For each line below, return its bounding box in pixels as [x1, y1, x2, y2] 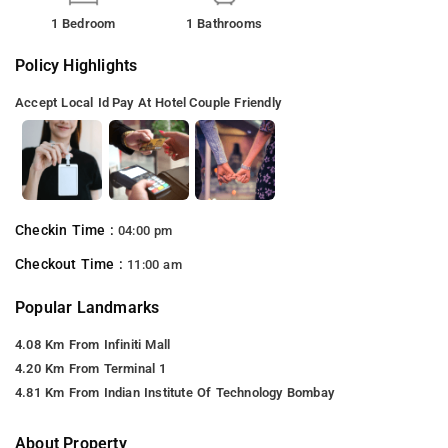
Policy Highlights [15, 55, 138, 75]
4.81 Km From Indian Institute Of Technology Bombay [15, 384, 334, 400]
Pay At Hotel [111, 94, 187, 110]
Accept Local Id [15, 94, 109, 110]
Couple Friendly [189, 94, 281, 110]
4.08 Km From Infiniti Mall [15, 336, 171, 352]
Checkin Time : [15, 221, 118, 239]
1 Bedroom [50, 15, 116, 31]
